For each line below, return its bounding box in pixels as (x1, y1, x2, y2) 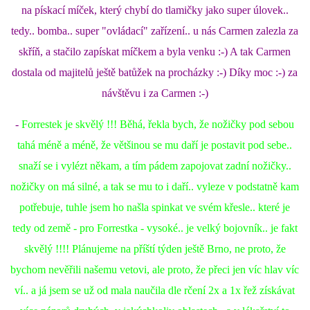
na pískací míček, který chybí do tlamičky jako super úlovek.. (21, 4, 289, 16)
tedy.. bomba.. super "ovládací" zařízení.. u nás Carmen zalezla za (11, 25, 298, 37)
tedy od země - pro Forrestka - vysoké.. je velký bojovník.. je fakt (12, 222, 298, 234)
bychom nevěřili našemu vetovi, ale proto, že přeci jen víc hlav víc (10, 264, 299, 275)
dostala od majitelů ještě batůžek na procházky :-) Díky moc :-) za (12, 66, 298, 78)
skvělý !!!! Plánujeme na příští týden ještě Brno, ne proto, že (24, 243, 286, 255)
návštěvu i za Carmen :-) (101, 87, 208, 99)
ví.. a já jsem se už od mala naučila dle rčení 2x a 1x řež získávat (15, 284, 295, 296)
